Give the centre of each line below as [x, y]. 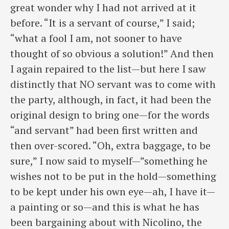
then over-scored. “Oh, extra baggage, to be [110, 146]
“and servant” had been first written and [104, 130]
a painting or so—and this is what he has [105, 207]
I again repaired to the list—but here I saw [108, 69]
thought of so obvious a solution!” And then [112, 54]
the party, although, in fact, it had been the [111, 100]
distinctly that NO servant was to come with [113, 84]
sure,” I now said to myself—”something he [109, 161]
